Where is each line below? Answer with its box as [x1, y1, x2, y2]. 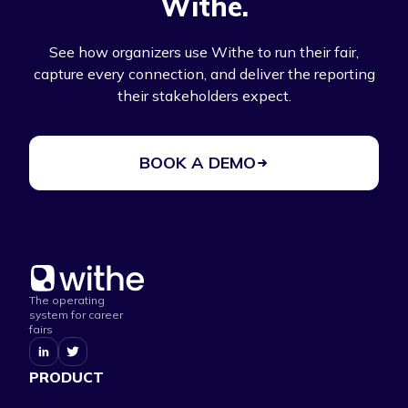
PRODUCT [29, 368, 104, 386]
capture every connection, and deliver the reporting [33, 65, 375, 84]
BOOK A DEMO [139, 152, 256, 174]
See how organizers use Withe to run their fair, [49, 43, 359, 62]
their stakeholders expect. [117, 87, 291, 106]
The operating [29, 293, 105, 307]
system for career [29, 308, 123, 321]
